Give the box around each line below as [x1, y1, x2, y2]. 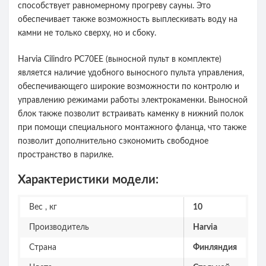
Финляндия [193, 243, 237, 252]
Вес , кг [29, 203, 57, 212]
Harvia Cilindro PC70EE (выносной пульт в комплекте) [18, 55, 221, 64]
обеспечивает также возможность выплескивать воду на [18, 15, 237, 24]
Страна [29, 243, 56, 252]
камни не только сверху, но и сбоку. [18, 29, 156, 38]
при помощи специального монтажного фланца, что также [18, 123, 246, 132]
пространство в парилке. [18, 151, 113, 160]
